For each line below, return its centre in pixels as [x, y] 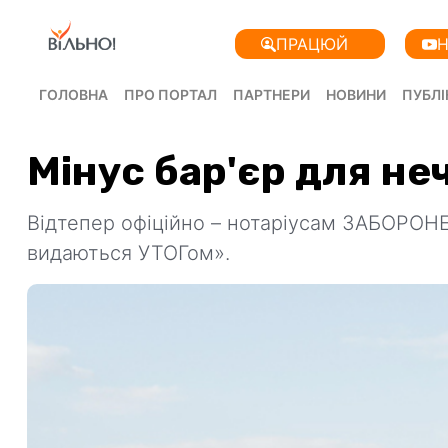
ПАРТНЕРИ [271, 94]
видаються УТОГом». [128, 253]
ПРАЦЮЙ [311, 44]
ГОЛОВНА [73, 94]
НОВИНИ [356, 94]
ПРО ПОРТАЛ [170, 94]
